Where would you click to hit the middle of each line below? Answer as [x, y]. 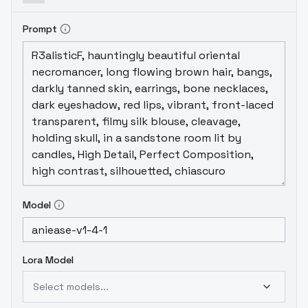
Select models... [71, 287]
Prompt [40, 29]
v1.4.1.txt [87, 19]
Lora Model [48, 260]
